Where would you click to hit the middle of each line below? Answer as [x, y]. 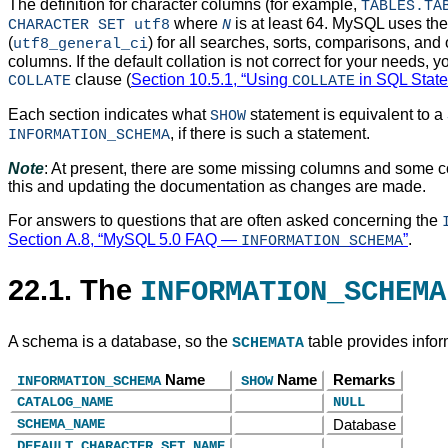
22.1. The [74, 289]
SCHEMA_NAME [60, 424]
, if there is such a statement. [270, 134]
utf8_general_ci [80, 44]
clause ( [101, 80]
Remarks [363, 380]
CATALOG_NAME [64, 402]
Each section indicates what [109, 115]
